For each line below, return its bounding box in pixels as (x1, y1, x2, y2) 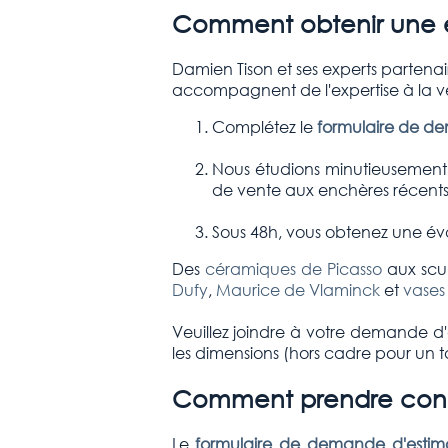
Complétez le (211, 116, 317, 138)
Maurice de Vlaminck (215, 279, 380, 301)
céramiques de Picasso (204, 258, 383, 280)
